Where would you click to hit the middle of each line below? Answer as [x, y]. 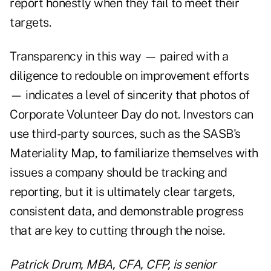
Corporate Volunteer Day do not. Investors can [132, 115]
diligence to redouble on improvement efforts [129, 76]
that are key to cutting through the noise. [117, 231]
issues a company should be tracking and [119, 173]
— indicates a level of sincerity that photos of [130, 95]
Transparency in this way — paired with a [119, 57]
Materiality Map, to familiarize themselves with [134, 153]
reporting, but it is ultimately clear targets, [122, 192]
